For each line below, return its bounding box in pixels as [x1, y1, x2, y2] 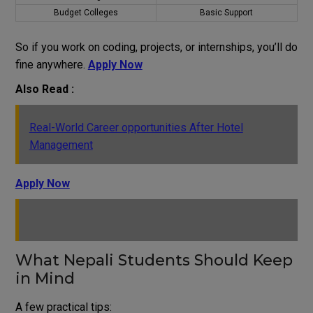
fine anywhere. [15, 57, 88, 71]
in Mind [15, 268, 75, 288]
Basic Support [200, 7, 254, 17]
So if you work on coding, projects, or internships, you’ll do [15, 40, 298, 54]
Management [29, 138, 93, 152]
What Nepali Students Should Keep [15, 250, 293, 270]
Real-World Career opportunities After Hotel [29, 120, 243, 134]
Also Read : [15, 82, 74, 96]
